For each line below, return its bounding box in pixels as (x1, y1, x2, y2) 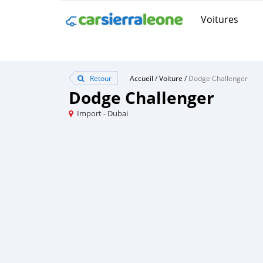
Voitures (201, 12, 238, 26)
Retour (88, 73, 112, 83)
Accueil (130, 73, 153, 83)
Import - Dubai (77, 108, 128, 119)
